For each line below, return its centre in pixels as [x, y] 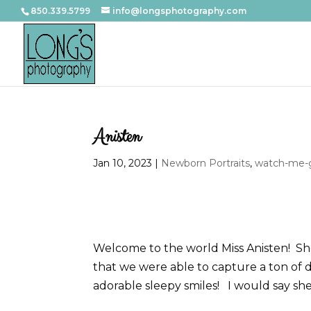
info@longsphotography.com [179, 11]
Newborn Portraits [206, 163]
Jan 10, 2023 [123, 163]
